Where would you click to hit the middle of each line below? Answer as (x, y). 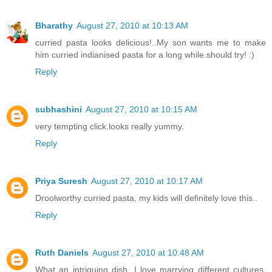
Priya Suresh (61, 181)
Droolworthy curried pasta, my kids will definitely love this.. (146, 198)
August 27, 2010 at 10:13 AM (132, 26)
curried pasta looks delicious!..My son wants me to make (151, 43)
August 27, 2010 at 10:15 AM (141, 110)
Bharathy (54, 26)
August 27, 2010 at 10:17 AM (147, 181)
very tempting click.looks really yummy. (110, 127)
